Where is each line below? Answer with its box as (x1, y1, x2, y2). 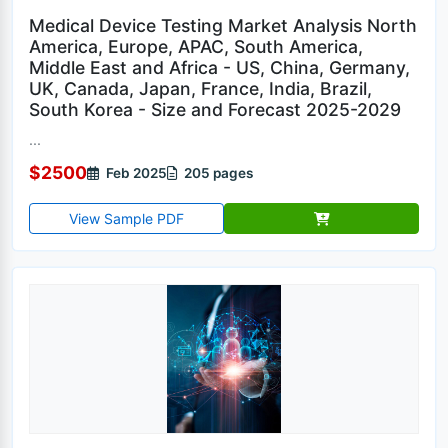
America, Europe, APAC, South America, (29, 36, 363, 57)
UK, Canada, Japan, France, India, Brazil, (29, 78, 372, 99)
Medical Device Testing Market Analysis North (29, 15, 417, 36)
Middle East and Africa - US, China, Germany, (29, 57, 410, 78)
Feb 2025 (103, 164, 167, 181)
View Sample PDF (69, 210, 184, 227)
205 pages (181, 164, 253, 181)
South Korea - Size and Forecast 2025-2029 (29, 99, 401, 120)
